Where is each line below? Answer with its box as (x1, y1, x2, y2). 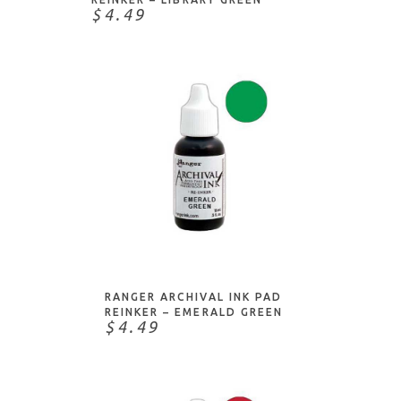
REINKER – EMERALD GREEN (105, 305, 283, 318)
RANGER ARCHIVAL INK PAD (105, 290, 282, 303)
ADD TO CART (163, 230, 243, 242)
